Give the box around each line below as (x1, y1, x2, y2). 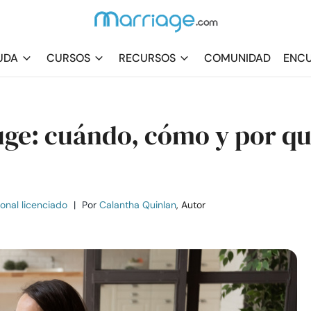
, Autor (176, 199, 205, 211)
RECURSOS (119, 51, 176, 65)
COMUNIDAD (204, 51, 271, 65)
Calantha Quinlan (99, 199, 176, 211)
